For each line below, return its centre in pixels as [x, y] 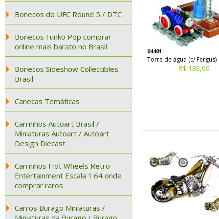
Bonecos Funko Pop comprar [63, 37]
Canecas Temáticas [47, 101]
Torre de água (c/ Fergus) [182, 59]
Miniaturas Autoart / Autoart [62, 133]
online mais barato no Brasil [61, 46]
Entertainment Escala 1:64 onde [68, 175]
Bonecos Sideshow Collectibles [66, 69]
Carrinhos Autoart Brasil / [57, 124]
